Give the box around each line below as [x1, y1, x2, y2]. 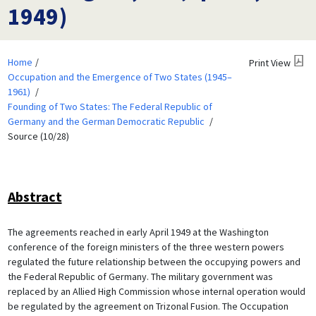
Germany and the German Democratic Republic [7, 114, 205, 128]
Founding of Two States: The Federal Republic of [7, 99, 212, 113]
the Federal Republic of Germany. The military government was [7, 269, 273, 283]
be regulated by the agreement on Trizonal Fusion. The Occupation [7, 299, 288, 312]
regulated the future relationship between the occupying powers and [7, 255, 300, 268]
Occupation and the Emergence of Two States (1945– [7, 70, 232, 83]
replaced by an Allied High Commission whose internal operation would [7, 284, 305, 298]
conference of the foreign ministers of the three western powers [7, 240, 284, 253]
